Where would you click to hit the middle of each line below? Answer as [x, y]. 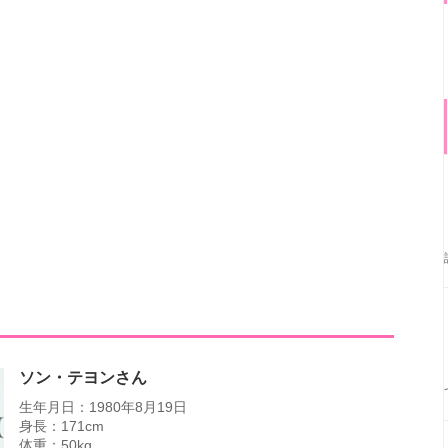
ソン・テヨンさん [83, 377]
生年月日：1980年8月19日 [103, 407]
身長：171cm [61, 426]
